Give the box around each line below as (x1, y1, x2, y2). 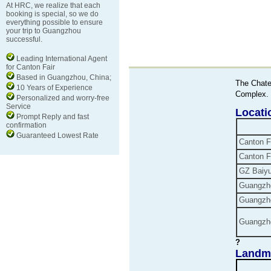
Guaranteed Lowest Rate (15, 131, 99, 140)
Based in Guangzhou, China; (15, 73, 111, 82)
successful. (6, 35, 42, 44)
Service (6, 102, 31, 111)
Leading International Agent (15, 54, 107, 63)
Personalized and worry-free (15, 94, 109, 102)
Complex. (235, 90, 269, 99)
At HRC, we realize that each (6, 1, 100, 10)
